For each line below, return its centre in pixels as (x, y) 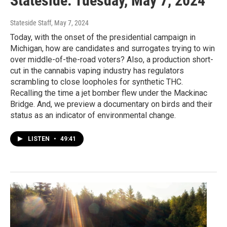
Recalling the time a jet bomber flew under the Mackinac (109, 93)
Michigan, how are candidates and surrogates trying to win (112, 49)
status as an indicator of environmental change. (93, 116)
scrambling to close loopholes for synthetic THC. (97, 82)
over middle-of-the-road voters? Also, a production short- (112, 60)
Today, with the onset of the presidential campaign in (103, 37)
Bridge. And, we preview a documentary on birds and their (111, 104)
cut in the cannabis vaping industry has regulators (97, 71)
